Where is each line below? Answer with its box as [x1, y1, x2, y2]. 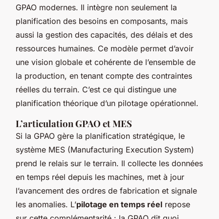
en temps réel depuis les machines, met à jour [16, 172, 184, 182]
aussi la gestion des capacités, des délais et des [16, 30, 193, 40]
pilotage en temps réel [76, 199, 162, 210]
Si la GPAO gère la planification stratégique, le [16, 131, 185, 141]
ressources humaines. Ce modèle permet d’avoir [16, 44, 194, 54]
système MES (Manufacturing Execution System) [16, 145, 194, 155]
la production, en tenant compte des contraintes [16, 71, 192, 81]
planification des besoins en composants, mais [16, 16, 188, 26]
